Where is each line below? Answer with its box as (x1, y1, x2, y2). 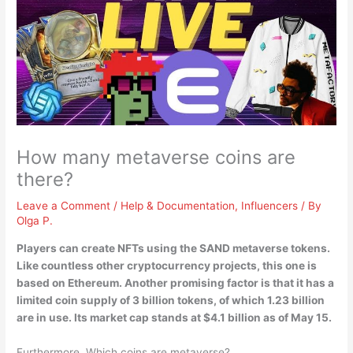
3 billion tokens (132, 293, 214, 307)
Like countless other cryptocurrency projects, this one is (17, 258, 318, 272)
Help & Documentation (121, 199, 236, 213)
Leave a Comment (17, 199, 111, 213)
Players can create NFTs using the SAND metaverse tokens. (17, 241, 331, 255)
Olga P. (17, 214, 54, 228)
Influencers (241, 199, 299, 213)
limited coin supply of (17, 293, 133, 307)
